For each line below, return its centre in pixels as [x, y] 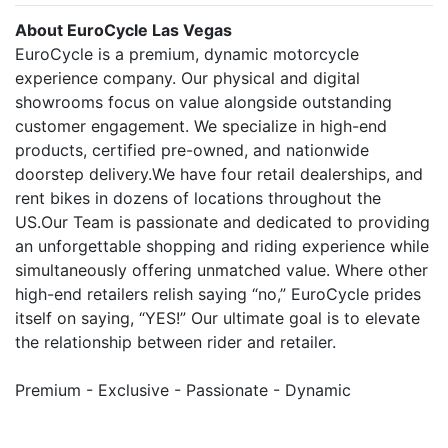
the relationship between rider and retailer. [175, 342]
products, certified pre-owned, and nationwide [192, 150]
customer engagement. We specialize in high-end [201, 126]
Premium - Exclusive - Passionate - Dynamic [183, 390]
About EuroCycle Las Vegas [123, 30]
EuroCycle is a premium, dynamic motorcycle [187, 54]
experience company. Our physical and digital [187, 78]
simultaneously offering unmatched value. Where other [221, 270]
